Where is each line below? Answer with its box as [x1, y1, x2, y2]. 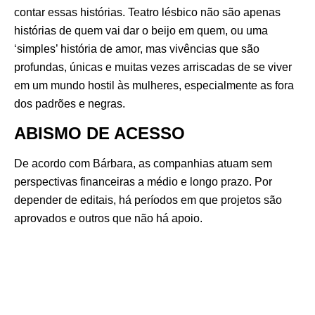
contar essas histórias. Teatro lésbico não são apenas [14, 6, 281, 19]
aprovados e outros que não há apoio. [14, 212, 202, 224]
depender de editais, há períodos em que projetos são [14, 193, 282, 206]
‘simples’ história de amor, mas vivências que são [14, 43, 259, 56]
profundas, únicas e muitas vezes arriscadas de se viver [14, 61, 292, 74]
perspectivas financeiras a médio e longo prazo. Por [14, 175, 272, 188]
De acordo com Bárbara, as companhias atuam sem [14, 157, 272, 169]
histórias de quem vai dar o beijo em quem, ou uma [14, 25, 268, 37]
